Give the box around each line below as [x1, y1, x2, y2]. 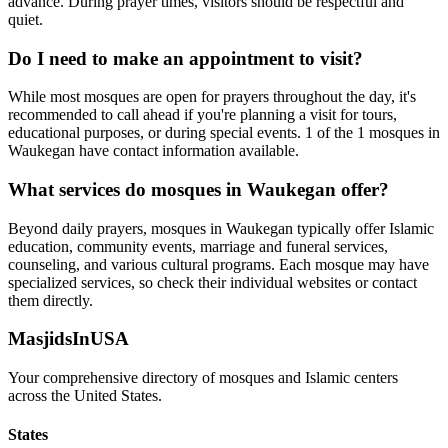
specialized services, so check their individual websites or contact [8, 273, 417, 291]
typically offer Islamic [293, 219, 434, 237]
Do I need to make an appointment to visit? [8, 47, 363, 69]
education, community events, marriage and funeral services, [8, 237, 388, 255]
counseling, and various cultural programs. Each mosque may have [8, 255, 429, 273]
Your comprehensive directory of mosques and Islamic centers [8, 369, 398, 387]
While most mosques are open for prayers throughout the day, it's [8, 88, 416, 106]
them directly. [8, 291, 93, 309]
